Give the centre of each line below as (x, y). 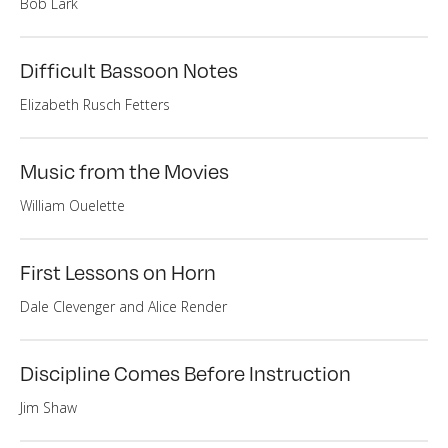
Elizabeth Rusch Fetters (95, 104)
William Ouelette (72, 205)
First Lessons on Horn (118, 271)
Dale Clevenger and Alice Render (123, 306)
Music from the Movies (124, 170)
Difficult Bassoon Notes (129, 69)
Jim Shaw (48, 407)
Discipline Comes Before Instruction (185, 372)
